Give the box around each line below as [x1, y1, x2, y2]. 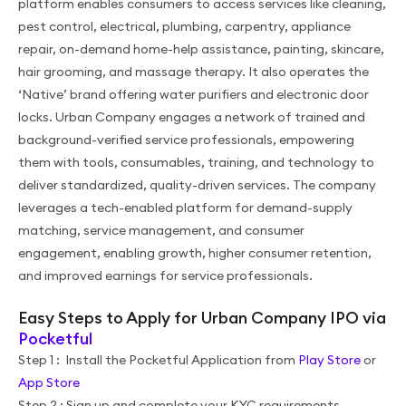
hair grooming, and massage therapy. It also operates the [18, 63, 369, 80]
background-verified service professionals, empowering [18, 130, 354, 148]
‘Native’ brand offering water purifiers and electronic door [18, 85, 369, 102]
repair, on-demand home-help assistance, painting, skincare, [18, 40, 384, 57]
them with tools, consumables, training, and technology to [18, 153, 374, 170]
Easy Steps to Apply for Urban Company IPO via [18, 306, 386, 328]
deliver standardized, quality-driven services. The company [18, 176, 376, 193]
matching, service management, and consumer [18, 221, 304, 238]
